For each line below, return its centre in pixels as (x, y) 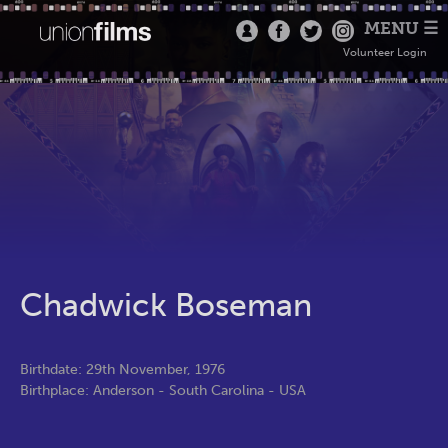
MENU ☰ (400, 28)
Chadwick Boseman (166, 305)
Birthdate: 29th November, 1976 (122, 369)
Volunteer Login (384, 52)
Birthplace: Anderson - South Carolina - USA (163, 390)
